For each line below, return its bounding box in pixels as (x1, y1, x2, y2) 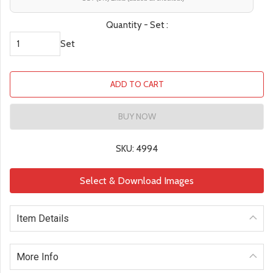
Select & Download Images (80, 175, 194, 187)
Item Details (16, 213, 69, 225)
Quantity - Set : (105, 19, 168, 31)
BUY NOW (118, 111, 156, 122)
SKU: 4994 (116, 143, 158, 155)
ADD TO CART (110, 79, 164, 90)
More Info (16, 251, 58, 263)
